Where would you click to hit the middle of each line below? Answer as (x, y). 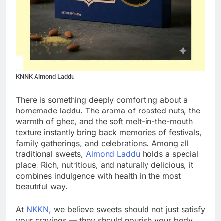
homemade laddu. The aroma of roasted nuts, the (108, 110)
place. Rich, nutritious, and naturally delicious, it (105, 165)
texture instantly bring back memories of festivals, (109, 132)
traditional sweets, (51, 154)
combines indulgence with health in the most (98, 175)
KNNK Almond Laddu (45, 76)
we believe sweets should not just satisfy (128, 209)
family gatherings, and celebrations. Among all (102, 143)
